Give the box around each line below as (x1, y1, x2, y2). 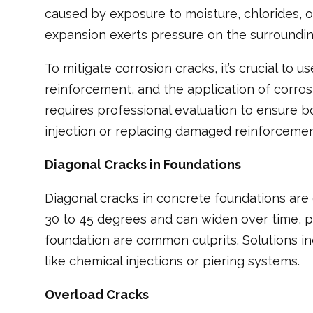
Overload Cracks (45, 286, 149, 302)
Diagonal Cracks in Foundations (45, 156, 241, 172)
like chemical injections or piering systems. (45, 253, 300, 268)
